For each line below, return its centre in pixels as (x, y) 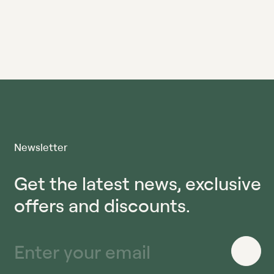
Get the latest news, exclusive (138, 183)
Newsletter (41, 147)
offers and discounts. (102, 205)
